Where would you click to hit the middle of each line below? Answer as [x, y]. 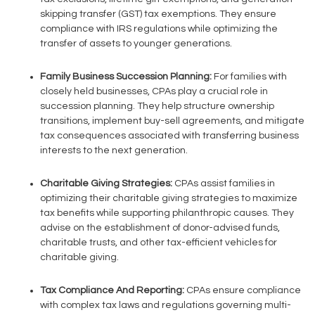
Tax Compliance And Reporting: [112, 290]
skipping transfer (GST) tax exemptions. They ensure [158, 14]
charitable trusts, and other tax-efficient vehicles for [159, 243]
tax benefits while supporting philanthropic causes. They [167, 213]
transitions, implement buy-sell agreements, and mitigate [172, 121]
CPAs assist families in [224, 184]
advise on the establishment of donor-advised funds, [160, 228]
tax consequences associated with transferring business [169, 136]
